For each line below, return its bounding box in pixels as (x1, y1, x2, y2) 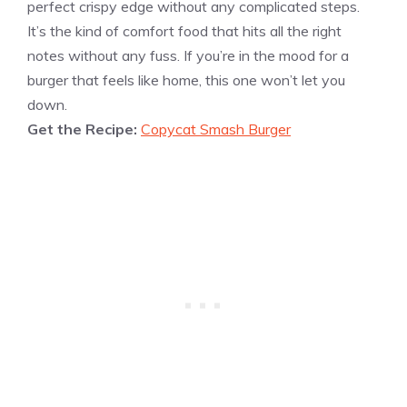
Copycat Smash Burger (141, 120, 291, 139)
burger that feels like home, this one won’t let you (27, 71, 345, 90)
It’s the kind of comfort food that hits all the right (27, 22, 342, 41)
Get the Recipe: (27, 120, 141, 139)
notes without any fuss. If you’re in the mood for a (27, 46, 349, 65)
